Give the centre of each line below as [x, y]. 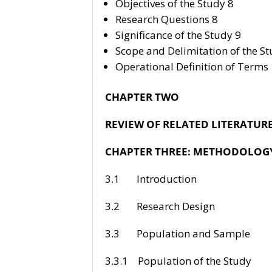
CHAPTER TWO [142, 97]
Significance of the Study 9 [178, 35]
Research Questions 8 [166, 19]
